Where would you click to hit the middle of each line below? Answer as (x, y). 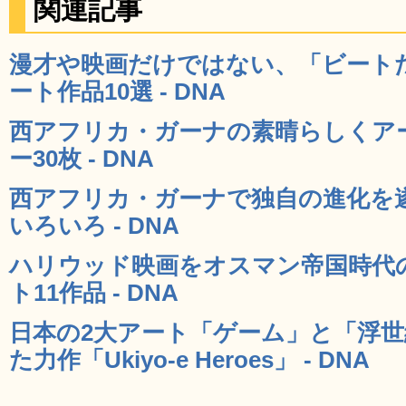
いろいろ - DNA (94, 225)
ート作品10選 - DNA (117, 91)
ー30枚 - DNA (82, 158)
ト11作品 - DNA (94, 292)
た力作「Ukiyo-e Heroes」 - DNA (189, 359)
